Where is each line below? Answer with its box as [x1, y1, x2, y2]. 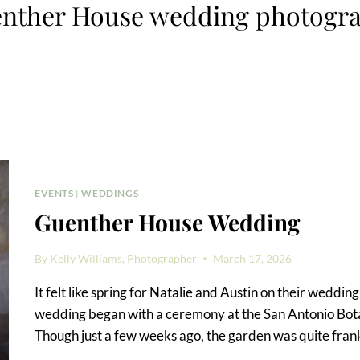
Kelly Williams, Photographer [50, 252, 198, 265]
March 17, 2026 [213, 252, 292, 265]
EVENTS [35, 187, 74, 200]
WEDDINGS [81, 187, 139, 200]
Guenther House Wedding [35, 207, 301, 238]
